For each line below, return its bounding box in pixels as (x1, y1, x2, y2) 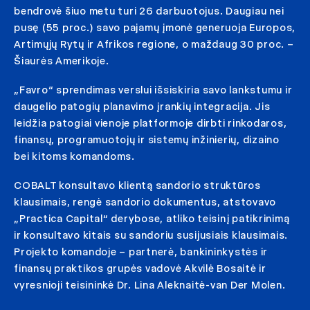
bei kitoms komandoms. (14, 150, 135, 163)
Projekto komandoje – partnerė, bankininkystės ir (14, 246, 268, 258)
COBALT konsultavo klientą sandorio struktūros (14, 179, 261, 192)
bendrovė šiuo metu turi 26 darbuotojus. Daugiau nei (14, 5, 284, 17)
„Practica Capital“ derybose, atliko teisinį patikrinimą (14, 212, 290, 225)
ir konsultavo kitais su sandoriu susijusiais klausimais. (14, 229, 288, 241)
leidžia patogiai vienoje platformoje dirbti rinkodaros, (14, 117, 287, 129)
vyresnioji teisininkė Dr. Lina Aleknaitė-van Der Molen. (14, 279, 286, 291)
